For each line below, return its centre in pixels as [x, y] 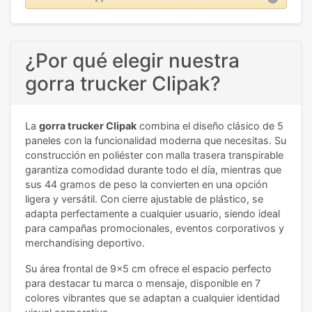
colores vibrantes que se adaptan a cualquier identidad [153, 298]
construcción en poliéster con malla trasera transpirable [154, 155]
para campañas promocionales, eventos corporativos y [155, 228]
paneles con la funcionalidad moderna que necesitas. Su [156, 141]
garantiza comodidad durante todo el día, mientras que [153, 170]
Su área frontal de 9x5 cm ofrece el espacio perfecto [148, 269]
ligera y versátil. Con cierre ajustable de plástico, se [144, 199]
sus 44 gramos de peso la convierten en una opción [146, 185]
